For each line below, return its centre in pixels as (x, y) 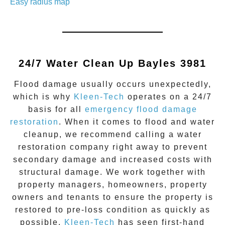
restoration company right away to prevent (113, 147)
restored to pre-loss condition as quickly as (113, 209)
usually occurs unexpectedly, (144, 84)
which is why (43, 96)
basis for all (56, 109)
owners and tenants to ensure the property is (113, 197)
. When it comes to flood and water (137, 122)
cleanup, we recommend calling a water (113, 134)
